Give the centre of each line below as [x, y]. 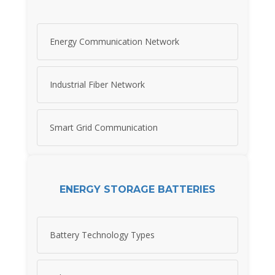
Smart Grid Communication [104, 128]
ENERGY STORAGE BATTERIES [137, 189]
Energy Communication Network [114, 42]
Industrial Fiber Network [97, 85]
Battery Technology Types [102, 235]
